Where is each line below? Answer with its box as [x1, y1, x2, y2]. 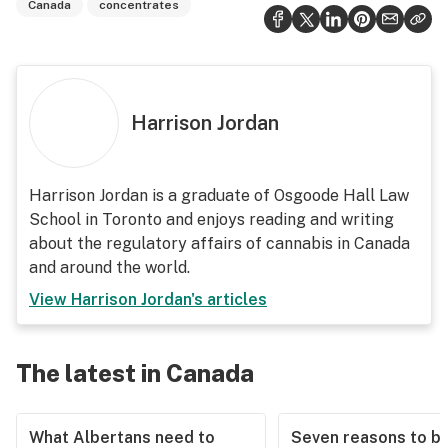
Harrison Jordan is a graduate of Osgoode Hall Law [29, 186, 409, 205]
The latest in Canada [16, 359, 254, 387]
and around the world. [29, 258, 190, 277]
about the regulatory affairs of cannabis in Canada [29, 234, 410, 253]
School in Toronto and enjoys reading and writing [29, 210, 394, 229]
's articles [191, 290, 267, 309]
